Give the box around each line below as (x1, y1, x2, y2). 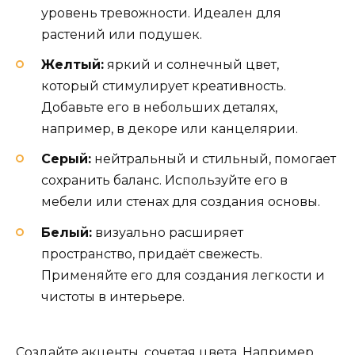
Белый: (41, 224, 92, 240)
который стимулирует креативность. (41, 78, 286, 94)
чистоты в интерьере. (41, 288, 185, 304)
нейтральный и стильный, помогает (91, 151, 336, 167)
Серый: (41, 151, 91, 167)
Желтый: (41, 57, 104, 73)
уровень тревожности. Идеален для (41, 6, 281, 21)
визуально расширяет (92, 224, 243, 240)
